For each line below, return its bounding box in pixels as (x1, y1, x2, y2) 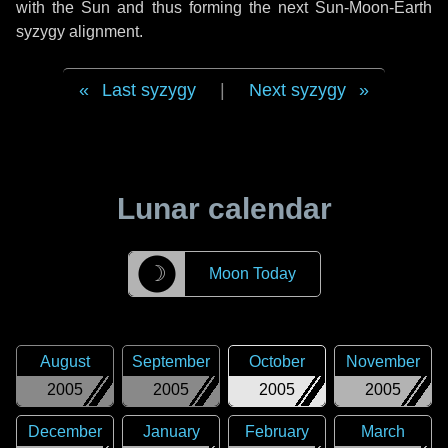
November (346, 353, 420, 370)
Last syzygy (102, 80, 196, 100)
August (40, 353, 90, 370)
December (28, 423, 102, 440)
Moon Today (208, 265, 296, 282)
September (132, 353, 210, 370)
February (245, 423, 309, 440)
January (142, 423, 200, 440)
